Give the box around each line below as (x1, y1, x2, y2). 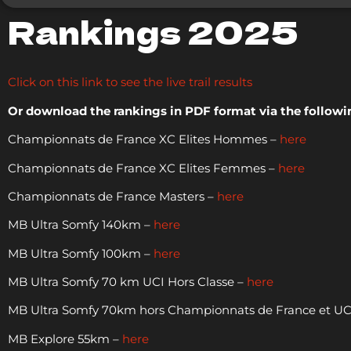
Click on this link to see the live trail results (8, 74, 252, 90)
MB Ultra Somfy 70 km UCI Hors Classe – (8, 274, 244, 290)
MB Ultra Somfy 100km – (8, 245, 154, 261)
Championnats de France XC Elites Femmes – (8, 160, 278, 175)
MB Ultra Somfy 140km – (8, 217, 154, 233)
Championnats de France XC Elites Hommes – (8, 132, 280, 147)
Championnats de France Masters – (8, 188, 217, 204)
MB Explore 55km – (8, 331, 122, 346)
